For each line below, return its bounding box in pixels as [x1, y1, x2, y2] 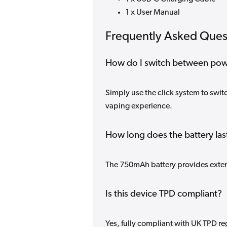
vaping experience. [105, 102, 172, 111]
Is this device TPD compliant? [105, 190, 222, 200]
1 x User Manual [126, 8, 180, 17]
